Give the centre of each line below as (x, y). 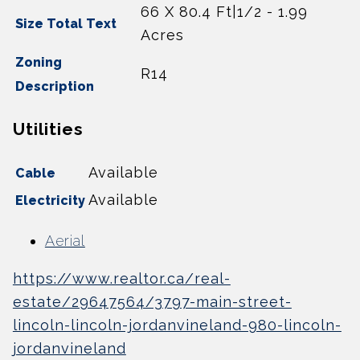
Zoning (38, 63)
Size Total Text (65, 24)
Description (54, 87)
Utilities (48, 129)
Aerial (65, 240)
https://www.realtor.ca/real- (121, 278)
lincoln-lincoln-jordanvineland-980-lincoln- (177, 325)
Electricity (50, 200)
